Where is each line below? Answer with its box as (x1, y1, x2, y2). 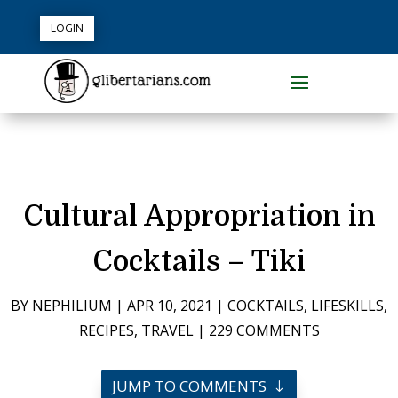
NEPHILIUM (32, 295, 112, 315)
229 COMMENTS (208, 320, 320, 340)
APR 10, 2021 (127, 295, 212, 315)
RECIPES (78, 320, 134, 340)
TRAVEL (140, 320, 194, 340)
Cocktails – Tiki (92, 244, 306, 278)
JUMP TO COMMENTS (111, 375, 267, 396)
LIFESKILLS (311, 295, 384, 315)
